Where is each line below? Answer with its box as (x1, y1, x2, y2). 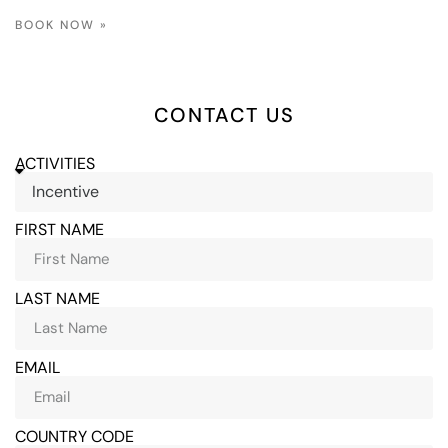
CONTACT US (153, 101, 295, 128)
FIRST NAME (15, 218, 104, 240)
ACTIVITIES (15, 152, 95, 174)
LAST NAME (15, 287, 100, 309)
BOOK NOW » (15, 16, 108, 33)
